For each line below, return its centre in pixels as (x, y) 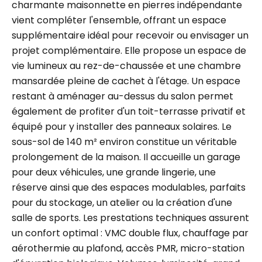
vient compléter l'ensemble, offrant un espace (119, 20)
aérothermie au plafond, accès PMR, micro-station (128, 248)
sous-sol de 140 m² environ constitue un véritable (124, 142)
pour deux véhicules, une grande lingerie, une (114, 172)
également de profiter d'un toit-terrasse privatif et (129, 111)
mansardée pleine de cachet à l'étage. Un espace (126, 81)
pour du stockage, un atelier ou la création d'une (122, 203)
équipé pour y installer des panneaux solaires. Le (122, 127)
